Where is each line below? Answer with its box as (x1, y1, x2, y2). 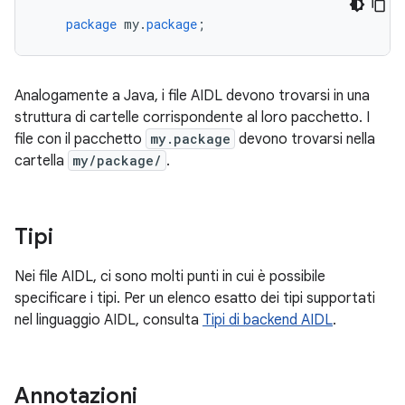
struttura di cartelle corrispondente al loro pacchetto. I (14, 108, 370, 127)
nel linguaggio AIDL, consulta (14, 311, 202, 329)
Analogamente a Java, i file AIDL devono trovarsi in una (14, 87, 370, 105)
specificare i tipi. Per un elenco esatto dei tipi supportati (14, 289, 375, 307)
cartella (14, 152, 68, 170)
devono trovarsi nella (235, 130, 375, 148)
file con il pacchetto (14, 130, 146, 148)
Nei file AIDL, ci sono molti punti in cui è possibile (14, 268, 325, 286)
